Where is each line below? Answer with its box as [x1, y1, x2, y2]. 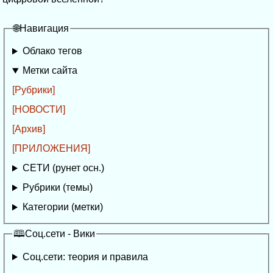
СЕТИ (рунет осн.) [22, 163, 104, 174]
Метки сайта [22, 65, 77, 76]
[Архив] [12, 124, 45, 135]
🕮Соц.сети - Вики [13, 229, 95, 239]
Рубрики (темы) [22, 182, 93, 193]
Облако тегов [22, 46, 82, 57]
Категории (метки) [22, 202, 103, 213]
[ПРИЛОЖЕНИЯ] [12, 143, 90, 154]
